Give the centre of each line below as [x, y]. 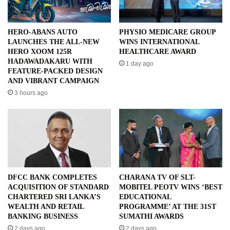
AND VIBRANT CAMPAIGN [53, 81]
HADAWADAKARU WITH [50, 62]
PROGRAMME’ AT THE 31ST [168, 206]
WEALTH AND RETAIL [46, 206]
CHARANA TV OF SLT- [157, 177]
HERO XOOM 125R [40, 52]
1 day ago [140, 64]
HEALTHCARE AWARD [158, 52]
